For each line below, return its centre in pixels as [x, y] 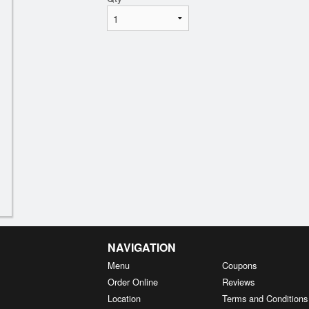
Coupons [240, 265]
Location [124, 298]
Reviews [239, 282]
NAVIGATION [141, 247]
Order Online [132, 282]
